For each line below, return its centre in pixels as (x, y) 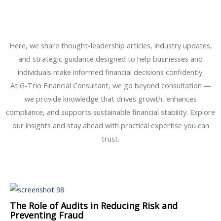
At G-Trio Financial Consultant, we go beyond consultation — (110, 85)
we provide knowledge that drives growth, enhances (110, 99)
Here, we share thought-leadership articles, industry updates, (110, 45)
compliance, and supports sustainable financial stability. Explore (110, 112)
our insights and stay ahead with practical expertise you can (110, 125)
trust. (110, 139)
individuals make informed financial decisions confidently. (110, 72)
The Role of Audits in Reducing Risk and (94, 206)
